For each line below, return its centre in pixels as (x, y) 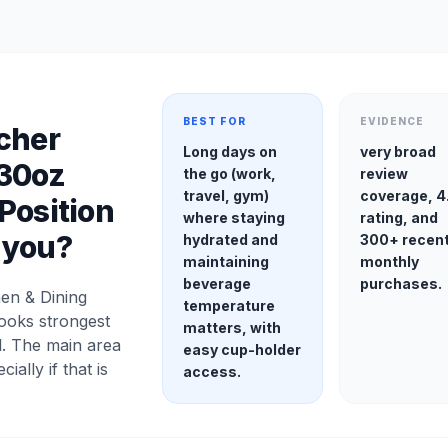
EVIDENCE (392, 121)
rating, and (399, 217)
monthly (390, 261)
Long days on (229, 151)
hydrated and (230, 239)
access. (211, 371)
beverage (216, 283)
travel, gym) (225, 195)
